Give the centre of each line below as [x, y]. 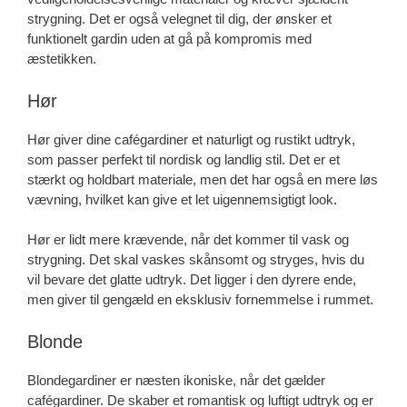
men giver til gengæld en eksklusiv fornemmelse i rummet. [200, 300]
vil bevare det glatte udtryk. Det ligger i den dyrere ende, [192, 280]
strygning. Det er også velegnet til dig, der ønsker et [179, 19]
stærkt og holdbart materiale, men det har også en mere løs [203, 179]
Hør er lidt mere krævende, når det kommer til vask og [188, 240]
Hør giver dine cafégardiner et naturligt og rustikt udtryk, [191, 139]
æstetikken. [62, 59]
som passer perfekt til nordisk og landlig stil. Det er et [184, 159]
